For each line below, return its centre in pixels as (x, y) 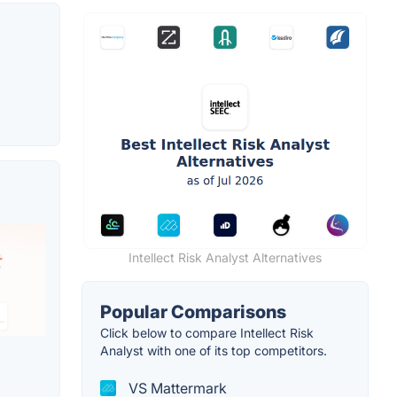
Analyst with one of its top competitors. (214, 350)
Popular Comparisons (193, 311)
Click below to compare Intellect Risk (207, 332)
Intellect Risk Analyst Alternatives (225, 257)
